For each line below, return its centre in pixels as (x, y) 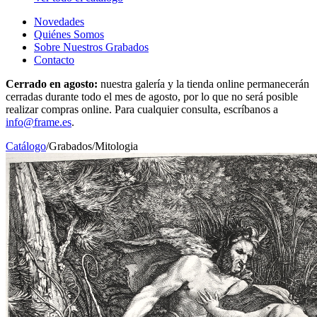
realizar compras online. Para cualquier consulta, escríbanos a (142, 109)
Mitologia (116, 146)
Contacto (54, 60)
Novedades (59, 22)
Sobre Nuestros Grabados (91, 47)
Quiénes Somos (69, 34)
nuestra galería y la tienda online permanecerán (205, 84)
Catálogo (26, 146)
